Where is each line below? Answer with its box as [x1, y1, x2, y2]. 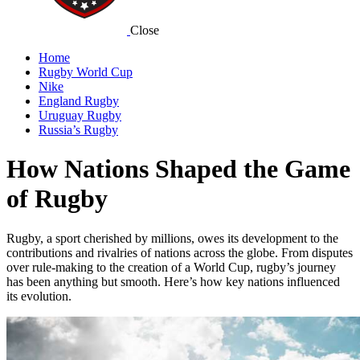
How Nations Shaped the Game [6, 154, 350, 184]
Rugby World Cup [39, 65, 133, 79]
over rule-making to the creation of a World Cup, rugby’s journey [6, 260, 336, 274]
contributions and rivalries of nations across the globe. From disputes [6, 245, 353, 260]
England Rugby [39, 94, 119, 108]
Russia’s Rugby [39, 123, 118, 137]
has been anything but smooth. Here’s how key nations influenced [6, 274, 340, 288]
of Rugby [6, 184, 108, 214]
